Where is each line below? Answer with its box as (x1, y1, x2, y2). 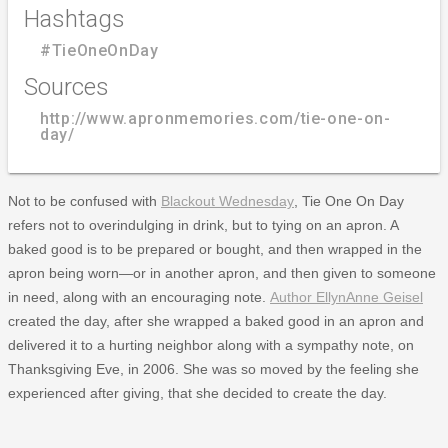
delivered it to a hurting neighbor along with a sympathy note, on (8, 336, 414, 353)
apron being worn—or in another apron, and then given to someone (8, 264, 436, 281)
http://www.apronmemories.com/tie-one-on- (40, 108, 391, 128)
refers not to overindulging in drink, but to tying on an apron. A (8, 216, 398, 233)
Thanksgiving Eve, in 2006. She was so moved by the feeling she (8, 360, 419, 377)
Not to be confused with (8, 192, 161, 209)
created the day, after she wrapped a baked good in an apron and (8, 312, 424, 329)
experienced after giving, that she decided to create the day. (8, 384, 387, 401)
